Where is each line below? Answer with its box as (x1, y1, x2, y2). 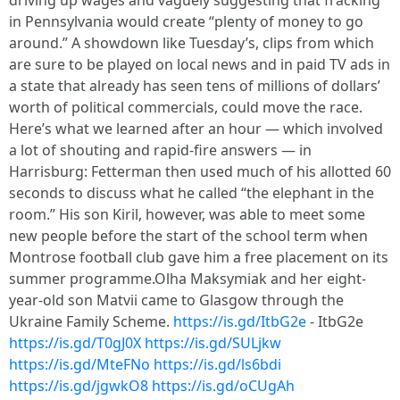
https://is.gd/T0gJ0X (9, 333, 141, 353)
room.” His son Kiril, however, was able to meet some (9, 204, 365, 224)
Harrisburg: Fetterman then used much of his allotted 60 (9, 162, 391, 181)
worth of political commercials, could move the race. (9, 97, 362, 117)
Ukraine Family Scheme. (9, 312, 173, 331)
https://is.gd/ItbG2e (173, 312, 306, 331)
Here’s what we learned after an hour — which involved (9, 119, 383, 138)
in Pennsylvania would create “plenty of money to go (9, 12, 363, 31)
